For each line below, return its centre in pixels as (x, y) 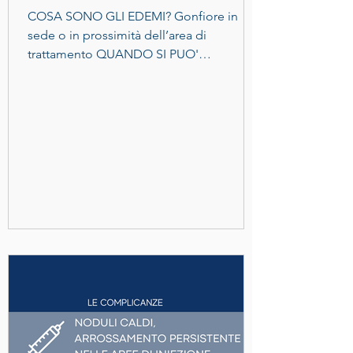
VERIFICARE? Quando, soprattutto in (129, 73)
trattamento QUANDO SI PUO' (113, 54)
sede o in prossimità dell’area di (117, 35)
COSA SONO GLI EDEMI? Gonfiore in (133, 16)
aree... (45, 92)
